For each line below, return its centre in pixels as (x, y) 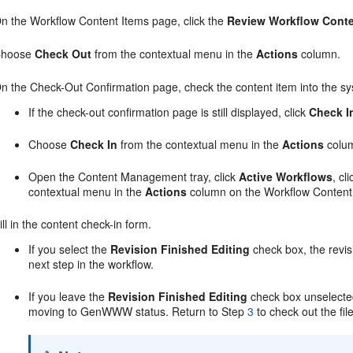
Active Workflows (286, 176)
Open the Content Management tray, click (134, 176)
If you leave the (69, 296)
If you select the (70, 249)
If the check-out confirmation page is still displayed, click (169, 112)
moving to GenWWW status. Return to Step (138, 311)
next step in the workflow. (91, 264)
